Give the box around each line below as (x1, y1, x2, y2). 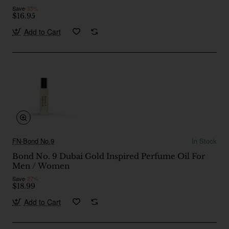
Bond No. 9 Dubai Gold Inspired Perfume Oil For (12, 151, 205, 161)
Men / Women (12, 161, 70, 171)
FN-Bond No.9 (12, 135, 54, 146)
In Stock (192, 135, 217, 146)
